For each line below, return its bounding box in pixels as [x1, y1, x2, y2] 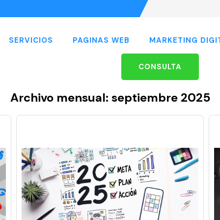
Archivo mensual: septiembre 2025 [10, 90, 210, 106]
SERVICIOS [8, 35, 53, 46]
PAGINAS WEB [72, 35, 130, 46]
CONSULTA [138, 62, 182, 72]
